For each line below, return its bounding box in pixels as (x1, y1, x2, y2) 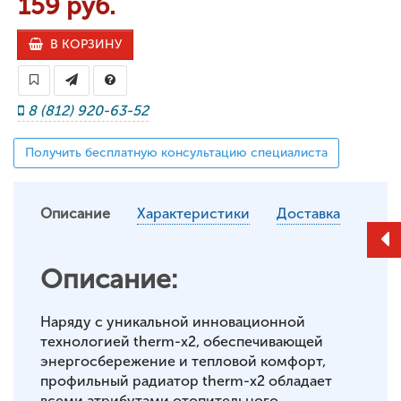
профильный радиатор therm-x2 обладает (40, 372, 332, 389)
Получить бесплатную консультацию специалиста (25, 145, 328, 160)
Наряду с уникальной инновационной (40, 313, 305, 330)
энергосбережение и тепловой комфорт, (40, 353, 326, 370)
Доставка (277, 205, 340, 222)
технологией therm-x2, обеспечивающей (40, 333, 323, 350)
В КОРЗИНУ (43, 37, 122, 52)
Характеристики (137, 205, 250, 222)
